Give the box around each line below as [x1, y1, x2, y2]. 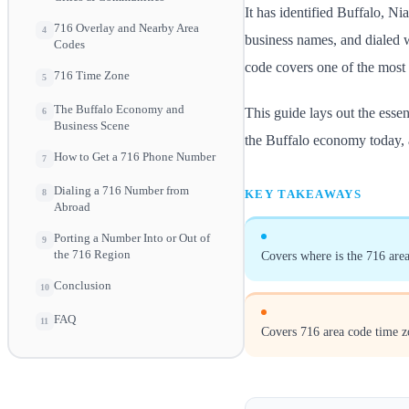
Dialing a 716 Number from [53, 184, 189, 198]
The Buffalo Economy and [53, 102, 184, 117]
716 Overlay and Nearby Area [53, 21, 199, 36]
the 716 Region [53, 247, 131, 262]
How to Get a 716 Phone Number [53, 150, 215, 164]
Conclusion [53, 278, 111, 293]
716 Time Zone [53, 68, 130, 83]
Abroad [53, 200, 90, 215]
